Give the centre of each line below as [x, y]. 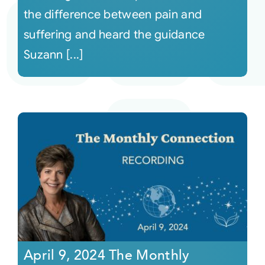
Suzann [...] [53, 55]
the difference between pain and [113, 14]
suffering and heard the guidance [114, 35]
